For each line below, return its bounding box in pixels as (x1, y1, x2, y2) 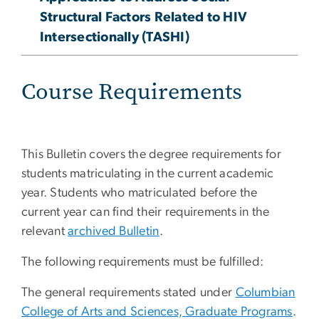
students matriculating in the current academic (21, 167, 274, 181)
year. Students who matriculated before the (21, 187, 258, 200)
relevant (21, 225, 68, 239)
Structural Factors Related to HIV (40, 11, 248, 25)
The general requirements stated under (21, 286, 236, 300)
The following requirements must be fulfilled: (21, 256, 264, 269)
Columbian (235, 286, 296, 300)
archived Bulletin (68, 225, 159, 239)
